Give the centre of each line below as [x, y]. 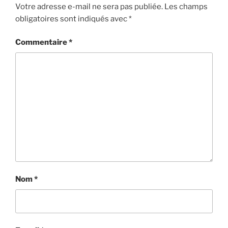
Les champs [186, 6]
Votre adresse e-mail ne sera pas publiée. [89, 6]
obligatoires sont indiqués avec [72, 19]
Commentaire [42, 42]
